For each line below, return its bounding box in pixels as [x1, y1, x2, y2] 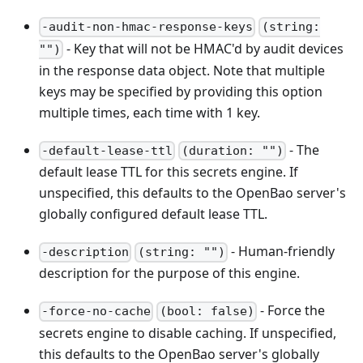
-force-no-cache [41, 304, 152, 319]
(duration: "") [181, 143, 284, 159]
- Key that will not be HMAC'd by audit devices [63, 39, 344, 58]
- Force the [256, 301, 325, 320]
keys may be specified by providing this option [39, 82, 322, 100]
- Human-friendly [227, 242, 335, 261]
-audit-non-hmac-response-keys [41, 19, 254, 35]
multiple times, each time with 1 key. [39, 103, 260, 122]
